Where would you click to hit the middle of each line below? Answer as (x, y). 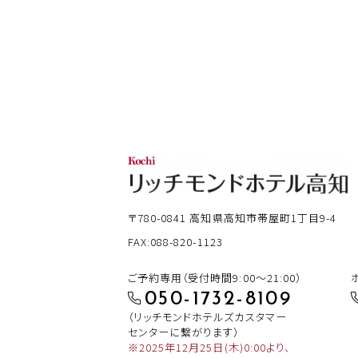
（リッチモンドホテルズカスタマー (207, 316)
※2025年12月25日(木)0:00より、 (209, 347)
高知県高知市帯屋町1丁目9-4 (263, 217)
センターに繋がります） (184, 332)
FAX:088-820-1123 (175, 241)
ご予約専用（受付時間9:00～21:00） (215, 277)
